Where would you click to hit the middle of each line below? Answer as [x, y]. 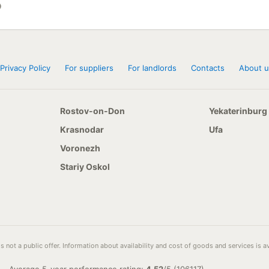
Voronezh [80, 148]
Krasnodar [82, 129]
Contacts [208, 68]
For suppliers [89, 68]
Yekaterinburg [238, 111]
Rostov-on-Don [92, 111]
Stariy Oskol [85, 167]
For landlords [152, 68]
